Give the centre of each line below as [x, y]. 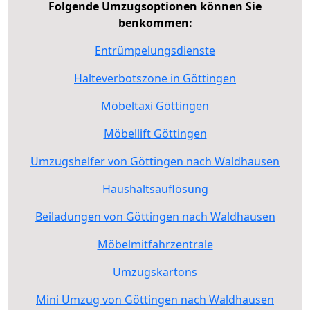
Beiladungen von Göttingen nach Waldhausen [155, 216]
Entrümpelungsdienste [155, 50]
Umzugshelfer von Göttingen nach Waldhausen [155, 161]
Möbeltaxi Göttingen [155, 106]
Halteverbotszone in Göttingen [155, 78]
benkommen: [155, 22]
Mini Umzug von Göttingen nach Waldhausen [155, 299]
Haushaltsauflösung [155, 189]
